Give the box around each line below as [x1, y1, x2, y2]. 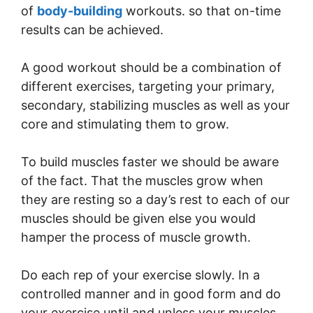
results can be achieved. [21, 22, 163, 37]
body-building [37, 3, 122, 18]
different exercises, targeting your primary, [21, 79, 275, 94]
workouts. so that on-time [122, 3, 281, 18]
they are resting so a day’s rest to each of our [21, 192, 290, 207]
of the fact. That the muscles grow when [21, 173, 263, 188]
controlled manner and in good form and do [21, 286, 281, 301]
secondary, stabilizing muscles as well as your [21, 98, 290, 112]
